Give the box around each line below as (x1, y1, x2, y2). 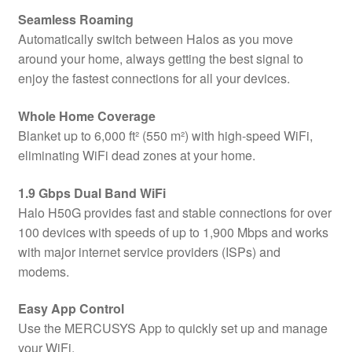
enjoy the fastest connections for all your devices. (17, 69, 290, 88)
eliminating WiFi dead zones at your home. (17, 145, 255, 164)
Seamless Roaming (17, 10, 134, 29)
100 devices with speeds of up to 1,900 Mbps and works (17, 222, 328, 241)
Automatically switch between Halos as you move (17, 30, 293, 49)
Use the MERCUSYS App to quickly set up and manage (17, 319, 328, 338)
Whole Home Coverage (17, 106, 156, 125)
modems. (17, 262, 69, 280)
